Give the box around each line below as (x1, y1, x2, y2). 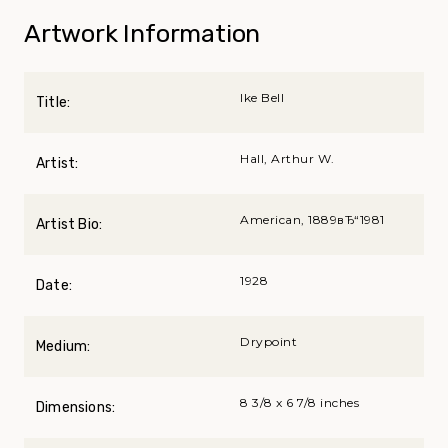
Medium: (36, 337, 91, 355)
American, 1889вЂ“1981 (240, 211, 385, 227)
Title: (36, 93, 71, 111)
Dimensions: (36, 398, 116, 416)
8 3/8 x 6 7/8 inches (240, 394, 359, 410)
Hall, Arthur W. (240, 150, 335, 166)
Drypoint (240, 333, 297, 349)
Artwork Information (24, 18, 261, 48)
